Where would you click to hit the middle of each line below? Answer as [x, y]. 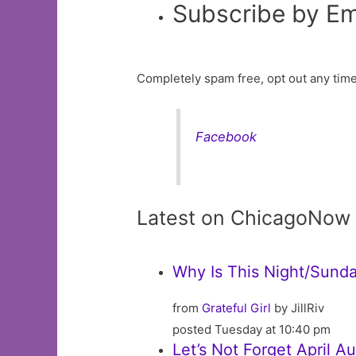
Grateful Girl [237, 308]
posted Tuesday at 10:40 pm [252, 329]
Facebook [226, 136]
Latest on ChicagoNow [244, 217]
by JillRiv [298, 308]
